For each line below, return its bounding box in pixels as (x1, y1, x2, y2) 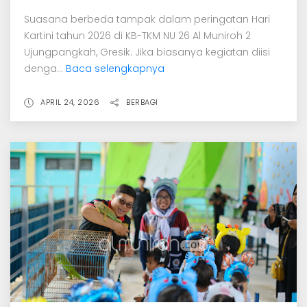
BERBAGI (126, 96, 158, 108)
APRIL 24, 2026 (40, 96, 99, 108)
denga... (24, 61, 66, 75)
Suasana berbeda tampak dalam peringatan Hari (24, 12, 270, 26)
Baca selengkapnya (66, 61, 164, 75)
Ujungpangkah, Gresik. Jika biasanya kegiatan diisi (24, 45, 270, 59)
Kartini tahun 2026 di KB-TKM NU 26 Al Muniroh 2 (24, 28, 251, 42)
